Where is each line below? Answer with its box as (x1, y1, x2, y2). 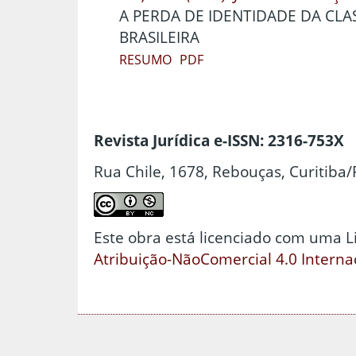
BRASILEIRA (118, 25, 199, 48)
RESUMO (118, 49, 172, 68)
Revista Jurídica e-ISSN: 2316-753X (94, 129, 344, 151)
